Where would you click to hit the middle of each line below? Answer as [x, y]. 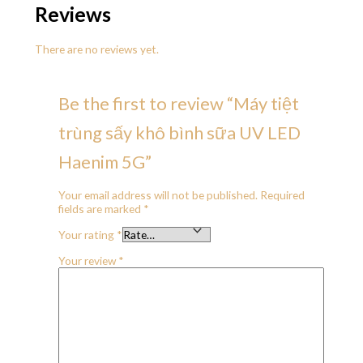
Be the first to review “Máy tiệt [178, 104]
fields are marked [100, 209]
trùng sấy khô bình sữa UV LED [179, 133]
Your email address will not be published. [158, 195]
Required [282, 195]
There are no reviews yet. [96, 49]
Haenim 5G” [105, 162]
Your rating [87, 234]
